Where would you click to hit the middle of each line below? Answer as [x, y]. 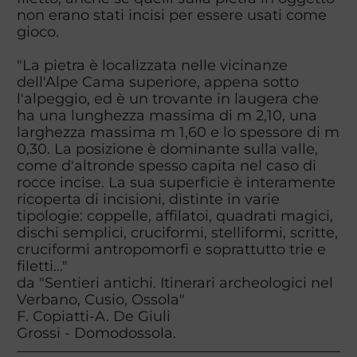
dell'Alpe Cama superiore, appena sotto [157, 82]
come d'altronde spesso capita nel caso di [166, 166]
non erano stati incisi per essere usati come [171, 15]
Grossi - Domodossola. [96, 333]
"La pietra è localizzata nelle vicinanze [152, 65]
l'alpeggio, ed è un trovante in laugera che [167, 99]
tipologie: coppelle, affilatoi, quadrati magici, [175, 216]
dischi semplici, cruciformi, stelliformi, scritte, [177, 233]
